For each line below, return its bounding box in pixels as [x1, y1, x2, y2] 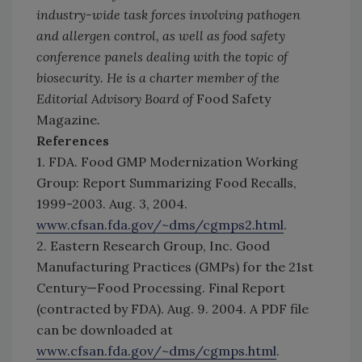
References [36, 133, 109, 149]
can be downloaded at [36, 322, 173, 339]
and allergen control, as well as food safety [36, 27, 285, 44]
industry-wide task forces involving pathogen [36, 6, 301, 23]
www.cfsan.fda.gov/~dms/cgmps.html [36, 343, 276, 360]
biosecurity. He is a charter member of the [36, 69, 280, 86]
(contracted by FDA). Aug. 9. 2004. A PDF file [36, 301, 309, 318]
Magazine [36, 112, 97, 128]
